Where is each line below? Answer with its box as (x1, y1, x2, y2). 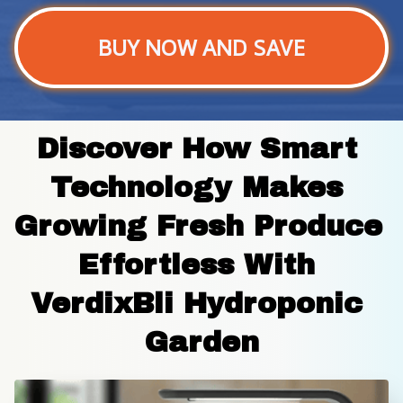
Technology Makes (50, 171, 343, 203)
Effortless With (78, 248, 315, 281)
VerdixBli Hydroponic (31, 287, 363, 319)
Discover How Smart (36, 132, 357, 165)
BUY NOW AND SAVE (98, 32, 305, 62)
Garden (144, 326, 259, 358)
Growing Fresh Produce (14, 210, 382, 242)
